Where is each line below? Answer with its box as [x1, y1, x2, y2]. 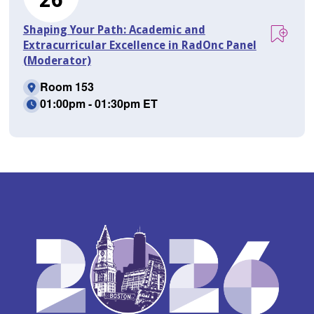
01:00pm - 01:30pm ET [39, 95, 158, 112]
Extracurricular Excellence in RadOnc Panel [22, 39, 257, 53]
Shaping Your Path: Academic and [22, 23, 205, 37]
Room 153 [39, 78, 94, 95]
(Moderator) [22, 54, 91, 68]
